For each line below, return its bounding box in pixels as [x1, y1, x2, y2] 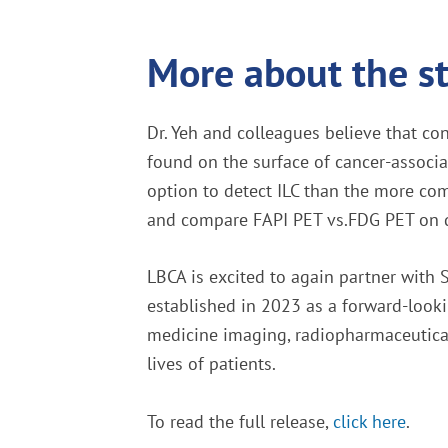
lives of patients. [147, 352, 280, 376]
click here [333, 410, 406, 434]
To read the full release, [147, 410, 333, 434]
